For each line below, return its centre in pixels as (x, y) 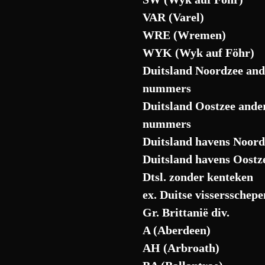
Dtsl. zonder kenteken (198, 177)
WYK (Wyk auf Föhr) (199, 53)
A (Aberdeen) (177, 230)
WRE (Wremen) (185, 35)
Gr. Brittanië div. (186, 212)
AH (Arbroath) (181, 248)
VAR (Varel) (174, 17)
